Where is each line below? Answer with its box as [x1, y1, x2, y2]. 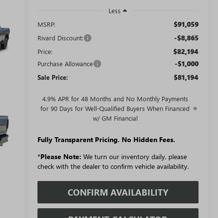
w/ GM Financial [92, 113, 138, 122]
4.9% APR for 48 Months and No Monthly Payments [42, 94, 188, 103]
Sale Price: [37, 73, 68, 81]
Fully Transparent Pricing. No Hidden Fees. [37, 134, 175, 144]
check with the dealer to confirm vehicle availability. [37, 161, 189, 171]
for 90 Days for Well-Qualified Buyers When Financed [40, 104, 190, 112]
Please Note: [40, 151, 81, 161]
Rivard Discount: [37, 33, 83, 42]
